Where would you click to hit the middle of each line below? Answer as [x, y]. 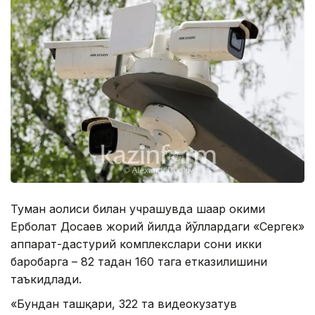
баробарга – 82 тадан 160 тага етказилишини [139, 261]
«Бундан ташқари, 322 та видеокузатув [124, 303]
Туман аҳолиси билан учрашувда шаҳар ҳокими [138, 208]
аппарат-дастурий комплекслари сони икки [136, 244]
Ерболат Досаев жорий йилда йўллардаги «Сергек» [157, 226]
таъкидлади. [46, 279]
